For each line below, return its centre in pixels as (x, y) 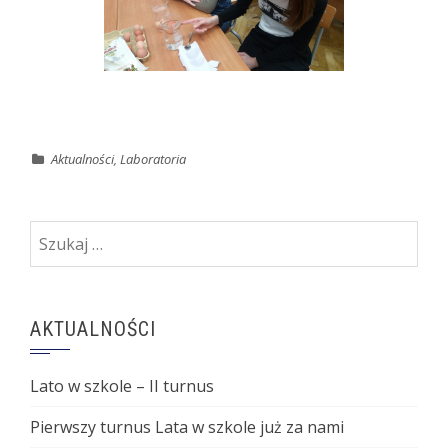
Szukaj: (55, 234)
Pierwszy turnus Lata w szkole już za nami (187, 427)
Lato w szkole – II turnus (122, 386)
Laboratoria (153, 159)
